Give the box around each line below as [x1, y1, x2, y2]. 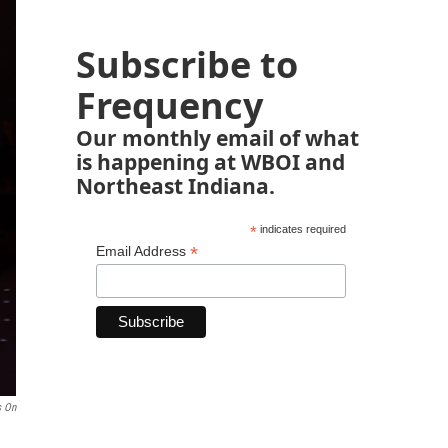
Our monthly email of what [76, 123, 359, 152]
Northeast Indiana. [76, 171, 275, 200]
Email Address [96, 243, 190, 259]
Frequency [76, 81, 263, 130]
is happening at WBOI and [76, 147, 345, 176]
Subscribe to [76, 40, 298, 89]
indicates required [256, 223, 346, 235]
